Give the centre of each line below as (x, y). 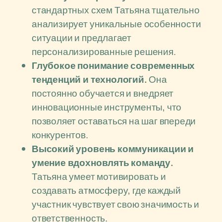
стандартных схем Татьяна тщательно (116, 10)
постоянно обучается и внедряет (103, 93)
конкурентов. (60, 135)
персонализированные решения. (104, 52)
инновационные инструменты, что (107, 107)
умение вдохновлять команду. (103, 163)
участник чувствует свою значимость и (116, 204)
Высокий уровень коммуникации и (113, 149)
